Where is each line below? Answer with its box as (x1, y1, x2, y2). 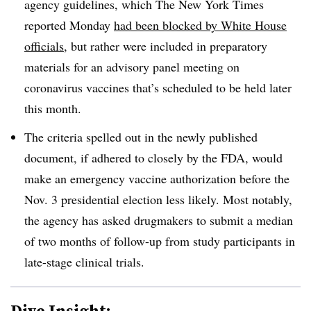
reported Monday (24, 16, 114, 33)
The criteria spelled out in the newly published (24, 128, 258, 145)
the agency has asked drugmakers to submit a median (24, 211, 293, 228)
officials (24, 37, 64, 54)
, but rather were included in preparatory (64, 37, 267, 54)
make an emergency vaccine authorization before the (24, 169, 289, 187)
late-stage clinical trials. (24, 253, 149, 270)
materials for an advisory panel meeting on (24, 58, 239, 75)
